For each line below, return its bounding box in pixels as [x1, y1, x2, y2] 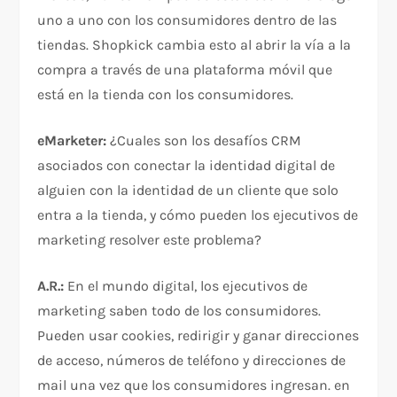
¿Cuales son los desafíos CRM [106, 132, 302, 150]
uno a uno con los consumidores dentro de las [37, 12, 338, 29]
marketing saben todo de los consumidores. [37, 302, 322, 320]
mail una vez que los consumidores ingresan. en [37, 377, 351, 394]
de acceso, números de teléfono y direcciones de [37, 352, 346, 370]
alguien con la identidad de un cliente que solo [37, 182, 339, 199]
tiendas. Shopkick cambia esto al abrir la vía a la [37, 36, 352, 54]
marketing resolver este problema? [37, 231, 262, 249]
